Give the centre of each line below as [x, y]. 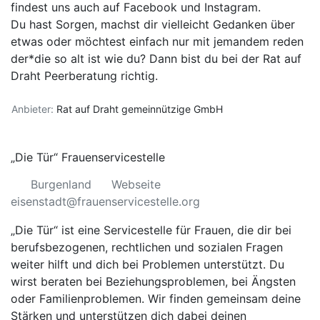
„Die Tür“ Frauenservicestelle [88, 157]
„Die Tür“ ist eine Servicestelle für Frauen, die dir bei [151, 230]
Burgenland [61, 184]
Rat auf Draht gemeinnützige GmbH [140, 109]
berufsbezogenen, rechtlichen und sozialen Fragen [147, 247]
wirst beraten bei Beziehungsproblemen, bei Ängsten [153, 281]
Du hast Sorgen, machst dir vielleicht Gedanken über [153, 24]
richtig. [137, 76]
